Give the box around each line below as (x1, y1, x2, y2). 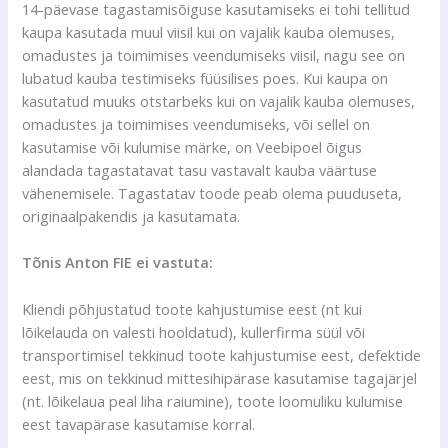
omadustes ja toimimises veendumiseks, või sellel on (22, 113, 371, 134)
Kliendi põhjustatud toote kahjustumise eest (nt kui (22, 298, 363, 319)
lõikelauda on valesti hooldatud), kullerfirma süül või (22, 321, 366, 342)
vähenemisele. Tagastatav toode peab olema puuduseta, (22, 182, 403, 203)
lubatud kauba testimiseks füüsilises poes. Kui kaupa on (22, 67, 389, 88)
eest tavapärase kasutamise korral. (22, 413, 256, 434)
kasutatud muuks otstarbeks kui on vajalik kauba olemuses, (22, 90, 416, 111)
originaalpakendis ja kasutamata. (22, 205, 241, 226)
